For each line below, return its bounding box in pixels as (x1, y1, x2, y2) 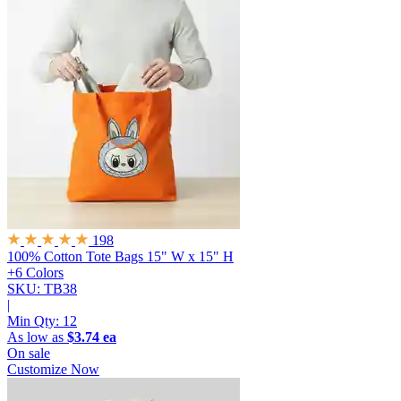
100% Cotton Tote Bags (7, 249, 143, 265)
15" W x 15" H (147, 249, 234, 265)
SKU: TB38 (7, 281, 77, 297)
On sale (7, 346, 50, 362)
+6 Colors (7, 265, 64, 281)
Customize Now (7, 362, 99, 378)
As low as (7, 329, 67, 346)
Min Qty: (7, 313, 63, 329)
